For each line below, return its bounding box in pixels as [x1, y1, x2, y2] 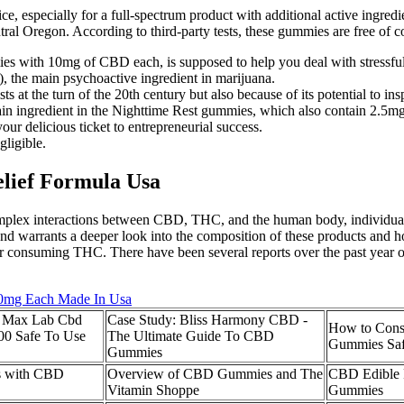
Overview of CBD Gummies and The [107, 366, 323, 382]
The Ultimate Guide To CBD [107, 328, 274, 344]
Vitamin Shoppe [107, 382, 199, 399]
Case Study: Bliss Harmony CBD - [107, 312, 308, 328]
